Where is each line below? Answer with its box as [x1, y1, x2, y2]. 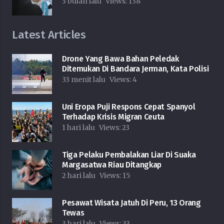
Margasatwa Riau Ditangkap [62, 160, 161, 170]
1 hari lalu [62, 123, 95, 132]
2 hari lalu [62, 171, 95, 180]
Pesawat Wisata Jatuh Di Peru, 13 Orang [62, 198, 201, 208]
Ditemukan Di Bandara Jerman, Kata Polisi [62, 64, 209, 74]
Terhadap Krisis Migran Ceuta [62, 112, 165, 122]
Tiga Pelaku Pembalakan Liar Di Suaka [62, 150, 196, 160]
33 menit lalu [62, 75, 105, 84]
